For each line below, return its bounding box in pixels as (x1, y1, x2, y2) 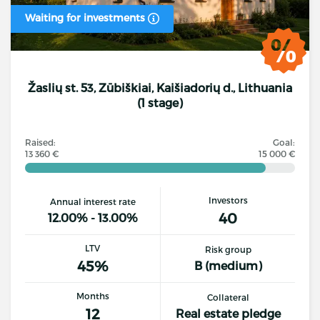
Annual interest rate (49, 196, 136, 206)
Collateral (206, 292, 249, 302)
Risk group (204, 244, 251, 254)
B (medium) (194, 259, 262, 272)
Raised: (25, 136, 56, 147)
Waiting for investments (25, 11, 148, 24)
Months (76, 290, 109, 301)
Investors (208, 194, 248, 205)
